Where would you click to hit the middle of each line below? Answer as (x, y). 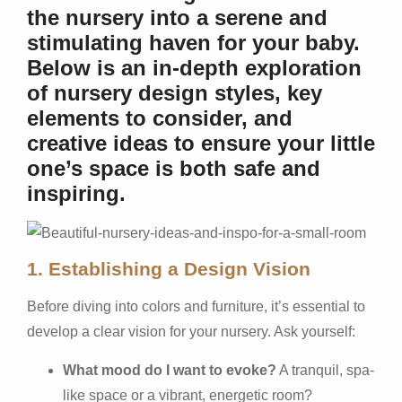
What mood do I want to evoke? (170, 370)
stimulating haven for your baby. (193, 42)
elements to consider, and (160, 118)
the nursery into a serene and (177, 17)
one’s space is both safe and (174, 168)
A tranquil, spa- (325, 370)
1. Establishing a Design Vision (169, 269)
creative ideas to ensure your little (201, 143)
